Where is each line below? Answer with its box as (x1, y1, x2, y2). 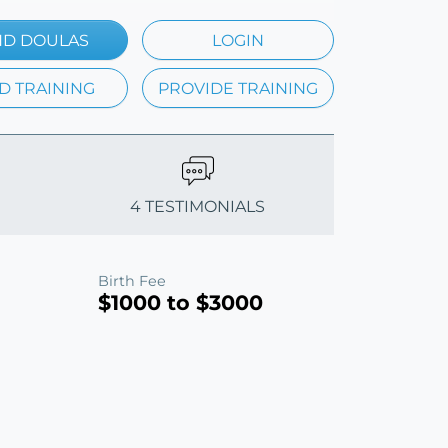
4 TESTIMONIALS (130, 196, 266, 216)
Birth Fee (98, 271, 166, 290)
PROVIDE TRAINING (158, 78, 318, 98)
